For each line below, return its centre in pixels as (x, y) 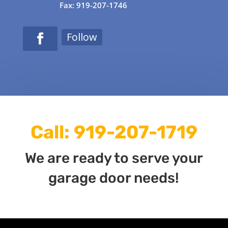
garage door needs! (114, 178)
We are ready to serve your (114, 158)
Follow (82, 37)
